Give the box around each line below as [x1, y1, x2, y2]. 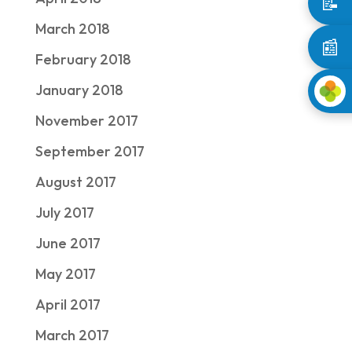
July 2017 [35, 203, 94, 222]
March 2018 [35, 20, 110, 38]
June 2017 [35, 234, 101, 252]
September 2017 [35, 142, 145, 160]
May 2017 [35, 265, 96, 283]
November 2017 [35, 112, 138, 130]
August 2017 [35, 173, 116, 191]
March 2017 [35, 326, 109, 344]
